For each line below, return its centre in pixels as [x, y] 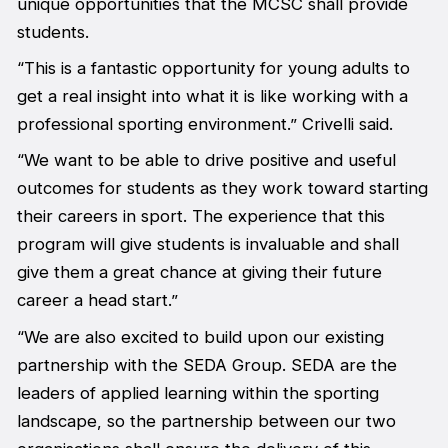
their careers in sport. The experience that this [200, 216]
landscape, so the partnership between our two [206, 420]
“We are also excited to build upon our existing [200, 336]
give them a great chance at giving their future [199, 272]
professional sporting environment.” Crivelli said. [204, 123]
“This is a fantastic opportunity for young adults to [213, 67]
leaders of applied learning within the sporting [197, 392]
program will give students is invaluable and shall [207, 244]
